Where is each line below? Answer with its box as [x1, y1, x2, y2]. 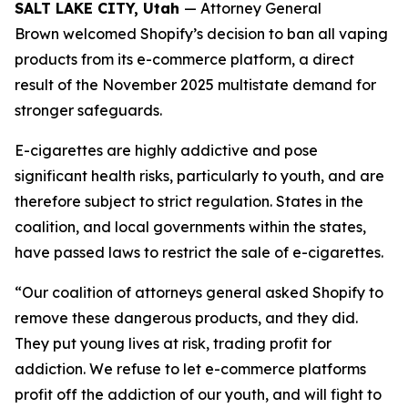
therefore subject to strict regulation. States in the [15, 192, 363, 210]
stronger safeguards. [15, 101, 173, 119]
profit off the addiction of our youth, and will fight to [15, 385, 382, 403]
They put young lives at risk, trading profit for [15, 334, 331, 352]
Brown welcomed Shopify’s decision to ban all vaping [15, 25, 388, 43]
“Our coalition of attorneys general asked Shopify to [15, 283, 383, 301]
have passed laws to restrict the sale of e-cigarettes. [15, 243, 391, 261]
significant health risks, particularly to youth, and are [15, 167, 384, 185]
